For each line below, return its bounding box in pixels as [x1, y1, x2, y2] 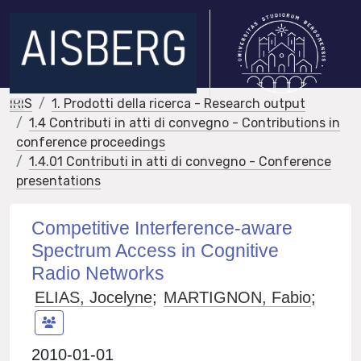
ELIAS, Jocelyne [35, 288, 153, 306]
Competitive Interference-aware [31, 218, 293, 239]
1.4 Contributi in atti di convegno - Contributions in [29, 115, 340, 131]
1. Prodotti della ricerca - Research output [52, 96, 305, 111]
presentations [16, 173, 101, 189]
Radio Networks [31, 263, 165, 284]
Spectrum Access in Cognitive [31, 240, 280, 261]
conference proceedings [16, 135, 165, 150]
